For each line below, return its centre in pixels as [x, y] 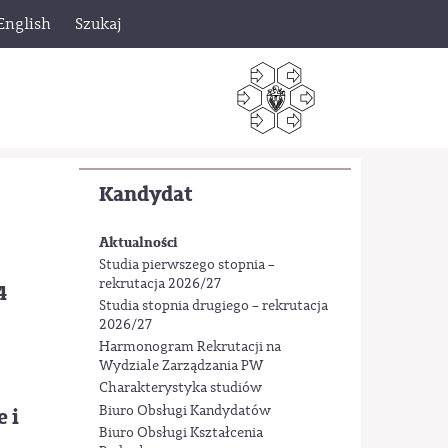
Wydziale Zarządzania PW [180, 366]
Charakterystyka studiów [180, 388]
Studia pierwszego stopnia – [186, 264]
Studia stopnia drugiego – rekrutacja [213, 305]
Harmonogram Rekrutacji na [189, 347]
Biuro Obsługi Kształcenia [180, 432]
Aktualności [138, 243]
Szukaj [98, 24]
